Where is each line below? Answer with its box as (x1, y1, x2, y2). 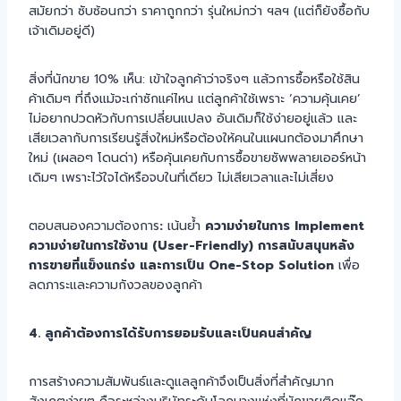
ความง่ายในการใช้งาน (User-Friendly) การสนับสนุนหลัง (29, 235, 354, 255)
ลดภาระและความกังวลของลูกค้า (29, 275, 202, 294)
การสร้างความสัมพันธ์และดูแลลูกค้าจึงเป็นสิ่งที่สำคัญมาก (29, 371, 334, 391)
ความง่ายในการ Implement (205, 216, 364, 235)
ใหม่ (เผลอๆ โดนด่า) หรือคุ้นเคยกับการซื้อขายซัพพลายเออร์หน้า (29, 148, 366, 167)
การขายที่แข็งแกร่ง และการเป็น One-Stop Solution (29, 255, 334, 275)
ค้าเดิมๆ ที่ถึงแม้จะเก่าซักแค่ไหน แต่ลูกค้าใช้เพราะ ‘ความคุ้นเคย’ (29, 89, 361, 108)
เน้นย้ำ (163, 216, 205, 235)
